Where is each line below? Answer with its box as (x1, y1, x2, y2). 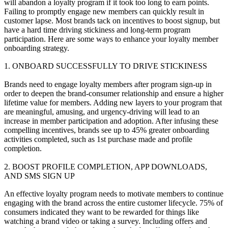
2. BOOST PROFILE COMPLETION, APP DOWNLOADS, (4, 162, 207, 171)
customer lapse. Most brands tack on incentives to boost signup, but (4, 16, 220, 25)
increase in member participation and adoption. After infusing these (4, 117, 218, 125)
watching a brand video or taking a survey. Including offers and (4, 217, 207, 226)
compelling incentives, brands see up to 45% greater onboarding (4, 126, 209, 134)
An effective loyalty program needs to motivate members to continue (4, 189, 223, 198)
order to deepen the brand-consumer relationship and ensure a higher (4, 89, 223, 98)
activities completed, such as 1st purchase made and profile (4, 135, 192, 144)
